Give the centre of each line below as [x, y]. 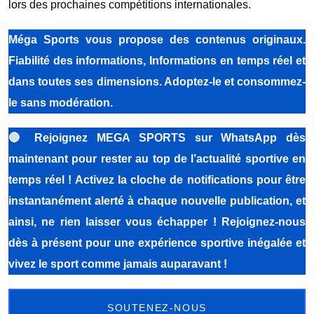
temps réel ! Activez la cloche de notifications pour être [157, 179]
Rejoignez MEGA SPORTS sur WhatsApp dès [170, 137]
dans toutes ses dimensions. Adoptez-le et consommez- [157, 81]
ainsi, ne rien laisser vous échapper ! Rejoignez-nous [157, 221]
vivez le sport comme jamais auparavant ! [118, 264]
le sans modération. [61, 102]
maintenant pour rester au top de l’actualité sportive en [157, 158]
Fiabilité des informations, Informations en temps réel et [157, 60]
